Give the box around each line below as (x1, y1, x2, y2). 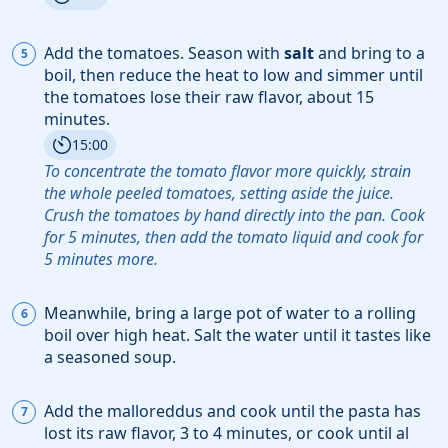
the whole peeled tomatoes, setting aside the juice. (44, 181, 394, 204)
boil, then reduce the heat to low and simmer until (44, 63, 423, 86)
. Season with (180, 41, 284, 64)
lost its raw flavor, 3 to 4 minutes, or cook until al (44, 421, 409, 444)
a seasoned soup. (44, 345, 176, 368)
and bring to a (318, 41, 425, 64)
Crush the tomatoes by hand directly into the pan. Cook (44, 203, 425, 226)
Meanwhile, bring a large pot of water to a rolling (44, 301, 416, 324)
